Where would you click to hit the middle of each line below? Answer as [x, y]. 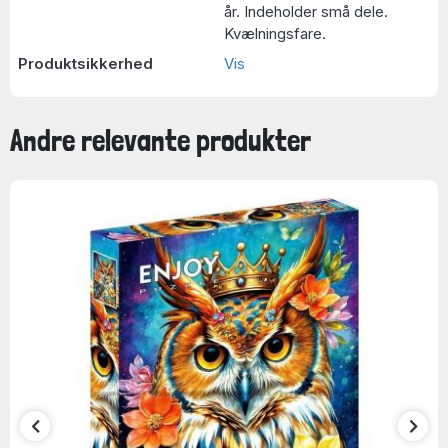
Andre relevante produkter [160, 140]
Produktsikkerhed [85, 63]
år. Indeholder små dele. [306, 11]
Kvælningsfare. [275, 33]
